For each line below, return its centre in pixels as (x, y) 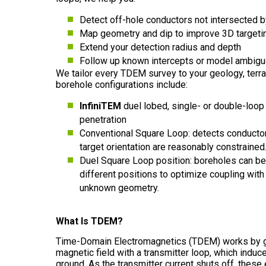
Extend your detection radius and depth (160, 47)
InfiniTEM (100, 106)
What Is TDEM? (89, 221)
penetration (103, 120)
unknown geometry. (119, 188)
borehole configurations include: (122, 85)
